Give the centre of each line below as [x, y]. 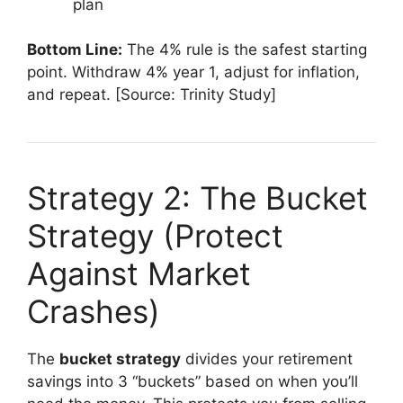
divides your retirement [267, 359]
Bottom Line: [75, 50]
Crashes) [94, 312]
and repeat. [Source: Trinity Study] [152, 95]
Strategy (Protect [155, 236]
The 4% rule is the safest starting [245, 50]
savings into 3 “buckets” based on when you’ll [193, 382]
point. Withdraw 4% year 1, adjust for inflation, [193, 72]
